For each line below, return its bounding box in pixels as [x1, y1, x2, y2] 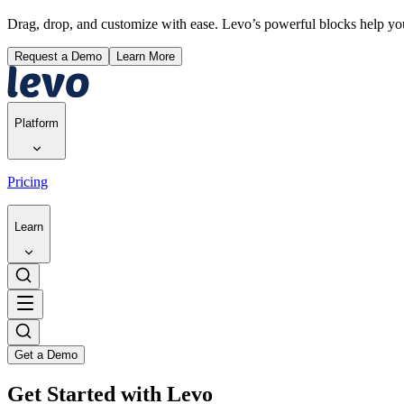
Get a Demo [14, 347, 78, 362]
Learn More [116, 49, 175, 63]
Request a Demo [14, 49, 102, 63]
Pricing [7, 174, 48, 190]
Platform [14, 115, 59, 130]
